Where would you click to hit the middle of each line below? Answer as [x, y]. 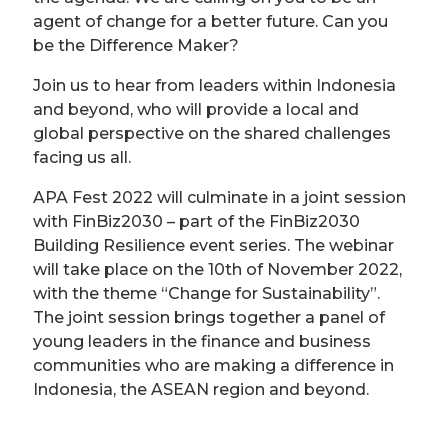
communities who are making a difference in [213, 365]
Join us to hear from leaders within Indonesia [214, 85]
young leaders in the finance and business [202, 341]
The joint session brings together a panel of [209, 317]
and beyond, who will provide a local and [196, 109]
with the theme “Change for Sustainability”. [206, 293]
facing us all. [82, 157]
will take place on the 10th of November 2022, [217, 269]
